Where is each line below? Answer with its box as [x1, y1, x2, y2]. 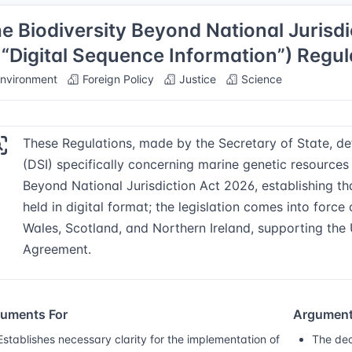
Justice [176, 72, 216, 86]
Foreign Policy [79, 72, 154, 86]
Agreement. [23, 241, 91, 257]
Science [238, 72, 282, 86]
